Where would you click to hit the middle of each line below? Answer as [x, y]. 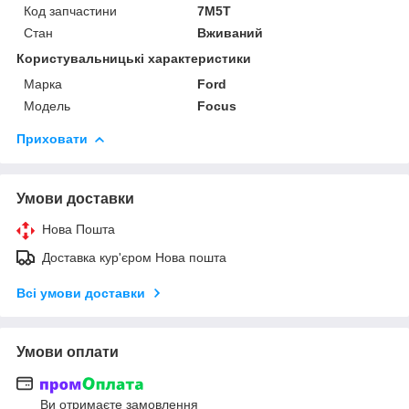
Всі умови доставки [81, 293]
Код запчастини [70, 10]
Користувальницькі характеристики [134, 58]
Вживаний [231, 32]
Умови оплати [68, 351]
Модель [47, 105]
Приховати [52, 138]
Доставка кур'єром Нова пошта [134, 257]
